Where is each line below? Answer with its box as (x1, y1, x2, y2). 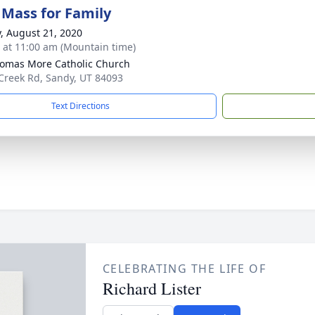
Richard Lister (102, 277, 201, 300)
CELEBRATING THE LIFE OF (102, 261, 266, 276)
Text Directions (51, 100, 110, 112)
